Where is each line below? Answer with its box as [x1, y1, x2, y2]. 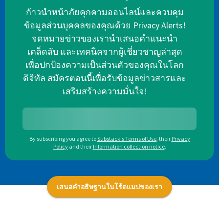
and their [68, 143, 92, 151]
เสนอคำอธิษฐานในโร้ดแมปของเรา [57, 182, 162, 191]
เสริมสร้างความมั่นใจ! [62, 86, 147, 97]
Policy [53, 143, 68, 151]
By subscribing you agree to [29, 135, 96, 143]
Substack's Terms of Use [97, 135, 156, 143]
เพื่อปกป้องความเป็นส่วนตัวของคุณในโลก [25, 59, 184, 71]
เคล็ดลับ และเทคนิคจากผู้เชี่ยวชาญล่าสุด [27, 46, 182, 58]
